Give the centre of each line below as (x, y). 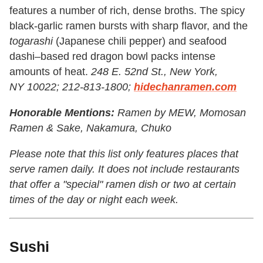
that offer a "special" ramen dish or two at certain (123, 185)
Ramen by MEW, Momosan (182, 113)
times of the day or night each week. (94, 200)
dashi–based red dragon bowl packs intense (112, 57)
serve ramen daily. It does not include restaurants (124, 169)
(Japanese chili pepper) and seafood (140, 41)
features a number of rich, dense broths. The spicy (127, 11)
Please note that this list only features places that (124, 154)
